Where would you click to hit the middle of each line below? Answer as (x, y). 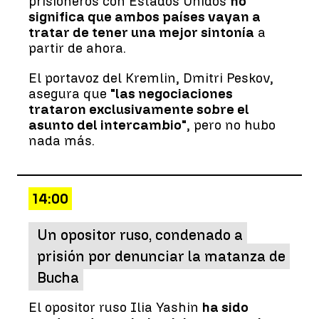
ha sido (225, 307)
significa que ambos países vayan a (145, 16)
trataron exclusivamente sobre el (139, 109)
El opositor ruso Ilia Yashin (115, 307)
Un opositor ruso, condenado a (140, 235)
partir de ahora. (77, 48)
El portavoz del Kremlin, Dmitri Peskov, (151, 78)
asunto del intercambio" (108, 125)
